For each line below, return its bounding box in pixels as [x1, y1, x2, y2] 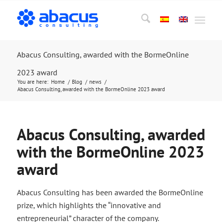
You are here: [17, 78, 48, 85]
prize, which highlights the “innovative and [16, 200, 161, 210]
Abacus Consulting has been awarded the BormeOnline [16, 187, 203, 197]
